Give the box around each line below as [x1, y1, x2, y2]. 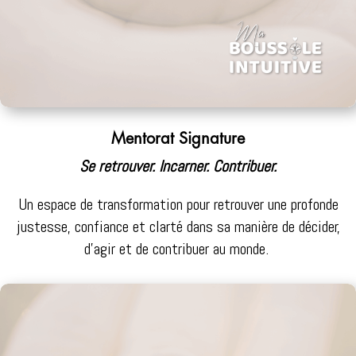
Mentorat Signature [111, 130, 245, 148]
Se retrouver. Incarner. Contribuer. [79, 156, 277, 177]
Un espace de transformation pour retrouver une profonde [17, 194, 339, 215]
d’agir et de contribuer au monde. [83, 238, 273, 260]
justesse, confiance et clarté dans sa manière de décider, [16, 216, 340, 238]
